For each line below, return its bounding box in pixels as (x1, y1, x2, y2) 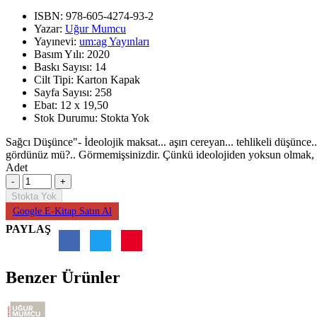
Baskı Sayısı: (34, 60, 95, 73)
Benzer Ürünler (6, 267, 120, 287)
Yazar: (34, 22, 65, 35)
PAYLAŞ (6, 222, 51, 235)
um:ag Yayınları (79, 35, 149, 47)
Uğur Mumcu (65, 22, 126, 35)
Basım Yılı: (34, 47, 87, 60)
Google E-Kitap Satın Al (13, 205, 112, 217)
